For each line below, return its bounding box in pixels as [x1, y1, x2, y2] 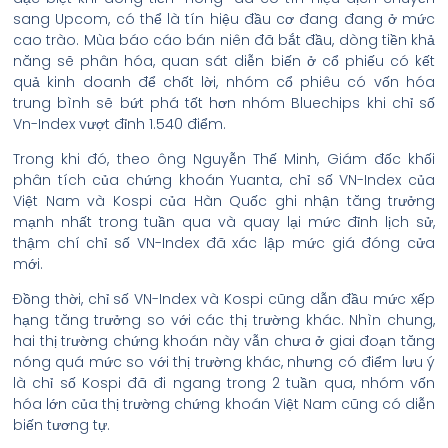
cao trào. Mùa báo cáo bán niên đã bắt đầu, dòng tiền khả [13, 29, 435, 50]
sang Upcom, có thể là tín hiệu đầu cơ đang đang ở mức [13, 8, 435, 29]
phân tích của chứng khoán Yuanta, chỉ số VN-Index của [13, 169, 435, 190]
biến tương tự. [13, 414, 110, 435]
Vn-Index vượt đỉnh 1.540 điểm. [13, 113, 226, 134]
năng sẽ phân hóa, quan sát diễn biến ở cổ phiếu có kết [13, 50, 435, 71]
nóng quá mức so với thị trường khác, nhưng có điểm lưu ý [13, 351, 435, 372]
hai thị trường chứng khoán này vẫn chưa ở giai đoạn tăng [13, 330, 435, 351]
